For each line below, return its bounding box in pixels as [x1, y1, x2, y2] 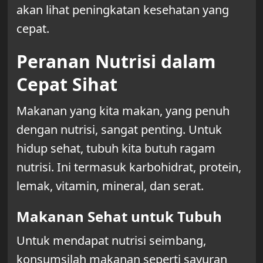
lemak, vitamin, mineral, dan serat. [16, 178, 204, 194]
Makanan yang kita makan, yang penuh [16, 103, 230, 119]
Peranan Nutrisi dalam [16, 49, 215, 74]
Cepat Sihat [16, 72, 117, 97]
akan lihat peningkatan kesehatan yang [16, 2, 229, 18]
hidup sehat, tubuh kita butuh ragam [16, 140, 215, 157]
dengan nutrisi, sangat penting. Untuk [16, 122, 222, 138]
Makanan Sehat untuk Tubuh [16, 207, 222, 227]
